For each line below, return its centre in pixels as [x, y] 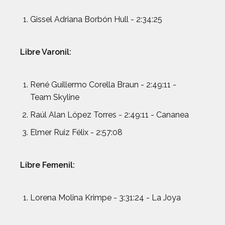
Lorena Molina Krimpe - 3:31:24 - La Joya [105, 198]
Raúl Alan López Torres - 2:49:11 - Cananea [109, 115]
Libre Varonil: [46, 52]
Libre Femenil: [47, 165]
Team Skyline [55, 97]
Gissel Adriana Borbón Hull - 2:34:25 [96, 19]
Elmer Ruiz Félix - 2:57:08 [76, 132]
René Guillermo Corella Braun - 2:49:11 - [103, 85]
